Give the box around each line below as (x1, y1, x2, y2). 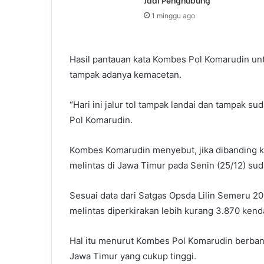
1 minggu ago (151, 11, 195, 21)
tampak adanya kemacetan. (70, 69, 181, 81)
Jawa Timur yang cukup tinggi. (70, 250, 196, 262)
